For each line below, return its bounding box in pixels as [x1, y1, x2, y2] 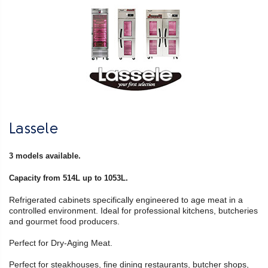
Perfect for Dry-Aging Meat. [9, 237, 115, 248]
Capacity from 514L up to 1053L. [9, 173, 128, 182]
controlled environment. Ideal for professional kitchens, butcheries [9, 205, 258, 215]
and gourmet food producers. [9, 216, 120, 226]
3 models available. [9, 151, 83, 160]
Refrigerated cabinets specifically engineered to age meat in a [9, 194, 243, 205]
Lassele [9, 122, 58, 137]
